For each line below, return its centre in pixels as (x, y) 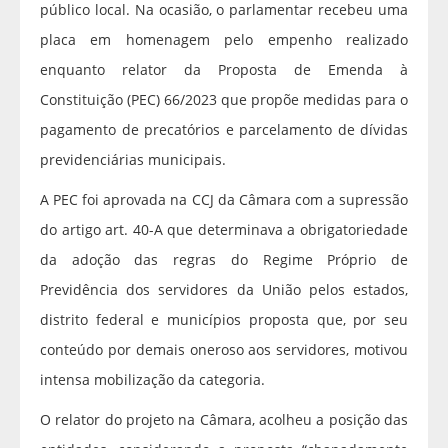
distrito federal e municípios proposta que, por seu (224, 319)
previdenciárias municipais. (133, 159)
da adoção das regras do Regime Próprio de (224, 259)
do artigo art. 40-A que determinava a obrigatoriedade (224, 229)
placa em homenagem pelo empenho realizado (224, 39)
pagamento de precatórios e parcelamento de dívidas (224, 129)
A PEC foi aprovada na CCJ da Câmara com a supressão (224, 199)
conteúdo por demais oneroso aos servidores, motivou (224, 349)
